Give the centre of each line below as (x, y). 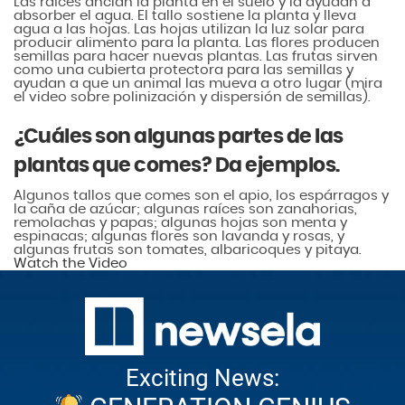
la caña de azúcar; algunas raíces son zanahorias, (185, 209)
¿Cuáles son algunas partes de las (179, 136)
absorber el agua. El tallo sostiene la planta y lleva (185, 15)
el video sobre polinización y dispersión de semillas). (192, 97)
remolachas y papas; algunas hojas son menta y (180, 222)
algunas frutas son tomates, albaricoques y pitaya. (188, 250)
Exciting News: (202, 378)
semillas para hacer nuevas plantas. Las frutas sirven (196, 56)
